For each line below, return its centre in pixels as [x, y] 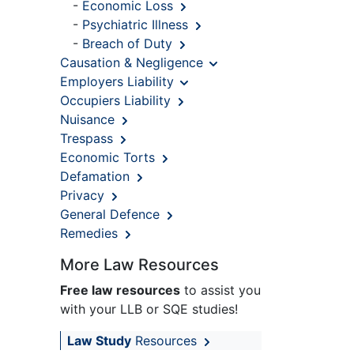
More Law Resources [139, 265]
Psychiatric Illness [137, 24]
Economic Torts [109, 157]
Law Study [99, 341]
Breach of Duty [129, 43]
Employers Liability [119, 81]
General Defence [112, 214]
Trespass [88, 138]
